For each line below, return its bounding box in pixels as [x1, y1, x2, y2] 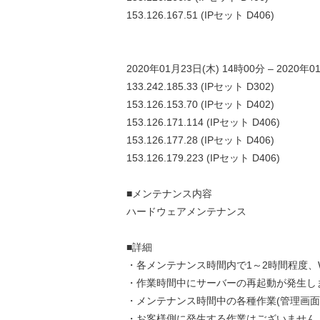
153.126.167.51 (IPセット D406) [126, 9, 274, 21]
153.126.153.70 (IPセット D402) [126, 99, 274, 110]
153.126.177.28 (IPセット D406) [126, 134, 274, 146]
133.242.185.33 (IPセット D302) [126, 81, 274, 92]
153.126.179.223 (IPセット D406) [126, 152, 280, 164]
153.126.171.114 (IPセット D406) [126, 116, 280, 128]
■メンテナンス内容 [126, 188, 212, 199]
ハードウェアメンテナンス [126, 206, 246, 217]
